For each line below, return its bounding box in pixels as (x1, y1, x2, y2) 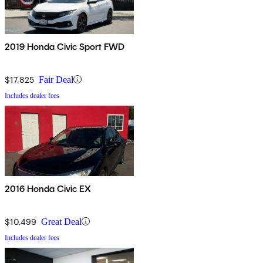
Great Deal (41, 216, 82, 227)
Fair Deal (39, 74, 73, 85)
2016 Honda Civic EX (5, 183, 92, 194)
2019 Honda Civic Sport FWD (5, 41, 125, 52)
